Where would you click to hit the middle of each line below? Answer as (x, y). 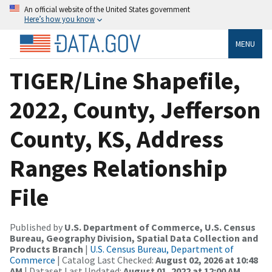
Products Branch (46, 249)
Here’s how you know (59, 19)
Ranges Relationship (119, 168)
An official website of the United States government (107, 9)
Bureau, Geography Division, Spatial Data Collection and (134, 238)
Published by (37, 227)
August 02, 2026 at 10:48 (207, 260)
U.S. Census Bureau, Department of (162, 249)
